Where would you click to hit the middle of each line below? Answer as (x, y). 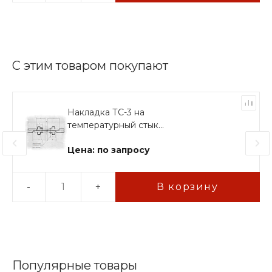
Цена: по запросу (109, 150)
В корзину (188, 186)
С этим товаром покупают (90, 65)
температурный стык (113, 125)
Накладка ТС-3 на (106, 113)
